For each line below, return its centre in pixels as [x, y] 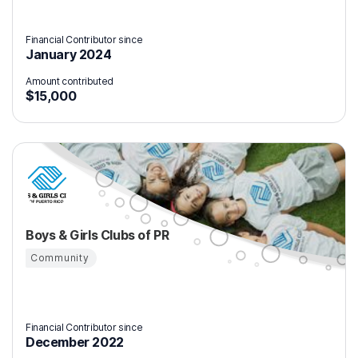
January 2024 [69, 54]
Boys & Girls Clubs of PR [97, 235]
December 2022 [75, 342]
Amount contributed [70, 81]
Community [60, 258]
